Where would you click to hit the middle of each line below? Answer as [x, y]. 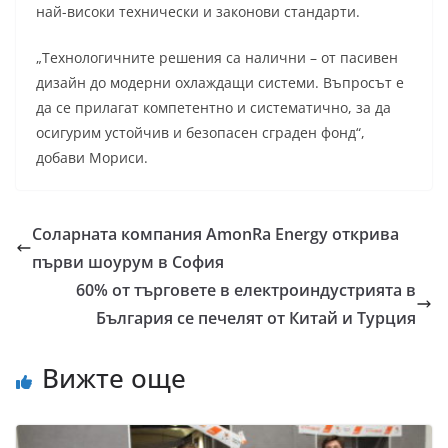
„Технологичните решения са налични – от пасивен [217, 58]
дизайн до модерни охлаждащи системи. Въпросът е [220, 83]
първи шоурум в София [128, 262]
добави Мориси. [92, 158]
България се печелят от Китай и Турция [256, 318]
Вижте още [114, 378]
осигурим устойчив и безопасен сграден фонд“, [200, 133]
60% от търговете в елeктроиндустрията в [246, 290]
